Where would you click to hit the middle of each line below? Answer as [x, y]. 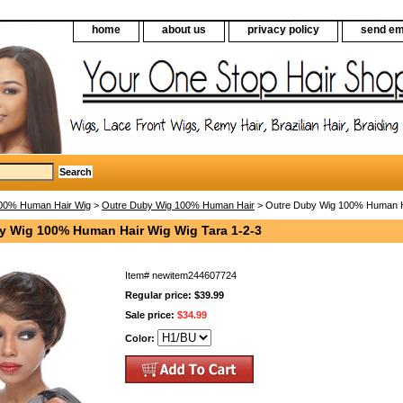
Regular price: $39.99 [175, 295]
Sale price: [151, 314]
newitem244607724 [194, 275]
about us [184, 30]
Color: [141, 338]
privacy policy [283, 30]
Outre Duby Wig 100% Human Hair [178, 205]
